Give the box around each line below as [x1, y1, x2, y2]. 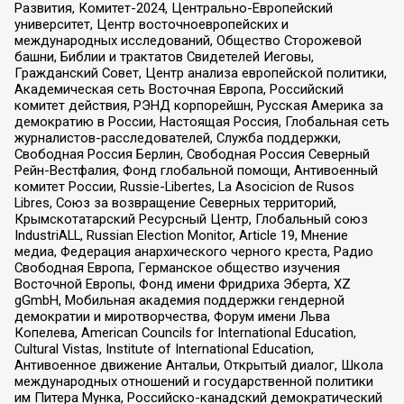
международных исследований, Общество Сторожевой [14, 32, 362, 49]
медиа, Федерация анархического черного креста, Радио [14, 243, 373, 260]
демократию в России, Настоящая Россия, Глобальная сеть [14, 113, 390, 130]
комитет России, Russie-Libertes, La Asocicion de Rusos [14, 178, 354, 195]
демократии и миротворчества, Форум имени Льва [14, 308, 330, 325]
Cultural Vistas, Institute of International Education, [14, 340, 314, 357]
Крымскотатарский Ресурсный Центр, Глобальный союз [14, 210, 368, 227]
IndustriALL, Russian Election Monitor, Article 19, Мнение [14, 226, 348, 243]
